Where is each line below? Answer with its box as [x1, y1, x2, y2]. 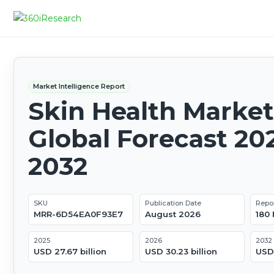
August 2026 [144, 209, 201, 220]
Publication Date [144, 199, 201, 208]
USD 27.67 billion [33, 246, 106, 257]
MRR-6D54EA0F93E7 [33, 209, 123, 220]
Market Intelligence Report [33, 82, 125, 91]
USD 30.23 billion [144, 246, 217, 257]
